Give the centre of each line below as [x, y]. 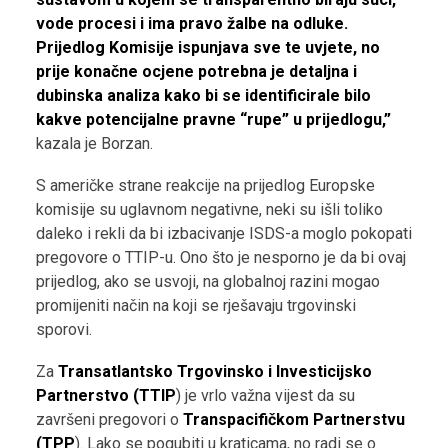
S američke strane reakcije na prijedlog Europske [205, 185]
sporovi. [64, 329]
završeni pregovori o [109, 419]
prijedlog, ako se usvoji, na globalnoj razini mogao [208, 281]
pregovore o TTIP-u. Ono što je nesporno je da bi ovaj [221, 257]
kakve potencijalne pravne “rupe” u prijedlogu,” [213, 119]
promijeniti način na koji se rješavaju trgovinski [196, 305]
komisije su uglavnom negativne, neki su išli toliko [209, 209]
